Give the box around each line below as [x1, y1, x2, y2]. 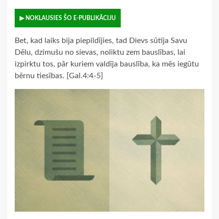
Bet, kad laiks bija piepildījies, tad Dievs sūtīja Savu [15, 37, 187, 45]
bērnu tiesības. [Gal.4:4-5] [15, 72, 103, 80]
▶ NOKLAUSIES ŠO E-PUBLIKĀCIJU [20, 15, 116, 22]
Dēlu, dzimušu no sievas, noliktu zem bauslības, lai [15, 48, 185, 57]
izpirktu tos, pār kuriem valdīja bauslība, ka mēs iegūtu [15, 60, 199, 68]
